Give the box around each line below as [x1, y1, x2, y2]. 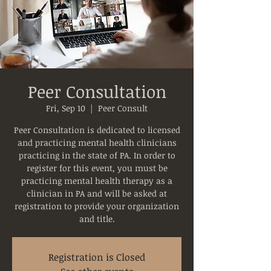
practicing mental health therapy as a [21, 175, 172, 186]
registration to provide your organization [15, 200, 179, 212]
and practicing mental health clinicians [17, 137, 177, 148]
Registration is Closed [48, 250, 145, 264]
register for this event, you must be [26, 162, 168, 174]
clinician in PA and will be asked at [27, 188, 167, 199]
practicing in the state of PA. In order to [18, 149, 175, 161]
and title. [79, 213, 115, 224]
